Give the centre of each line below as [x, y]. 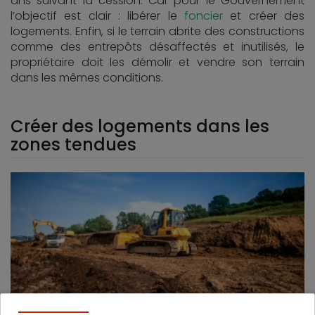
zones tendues [73, 144]
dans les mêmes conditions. [87, 78]
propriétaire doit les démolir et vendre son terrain [157, 62]
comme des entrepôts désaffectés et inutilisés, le [157, 47]
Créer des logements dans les [140, 126]
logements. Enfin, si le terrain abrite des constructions [157, 31]
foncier [204, 16]
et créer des [264, 16]
